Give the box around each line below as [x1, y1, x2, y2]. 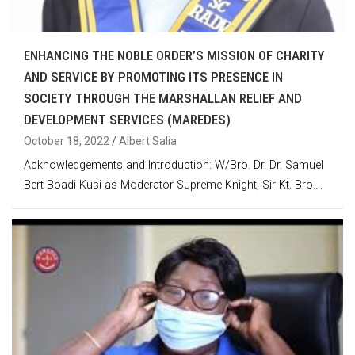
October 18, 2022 [24, 135, 109, 148]
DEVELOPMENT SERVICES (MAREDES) [24, 112, 231, 128]
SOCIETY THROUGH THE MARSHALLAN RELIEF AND [24, 90, 302, 107]
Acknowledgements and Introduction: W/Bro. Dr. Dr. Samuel [24, 158, 323, 173]
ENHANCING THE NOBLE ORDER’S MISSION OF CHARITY [24, 48, 325, 64]
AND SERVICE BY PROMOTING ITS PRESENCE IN [24, 69, 283, 86]
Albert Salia [119, 135, 177, 148]
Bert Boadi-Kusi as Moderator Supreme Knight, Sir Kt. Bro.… [24, 178, 323, 193]
